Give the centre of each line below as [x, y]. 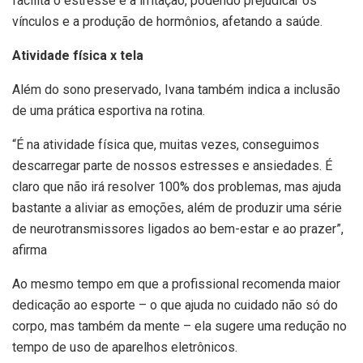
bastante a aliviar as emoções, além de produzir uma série [177, 207]
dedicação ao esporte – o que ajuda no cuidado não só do [175, 305]
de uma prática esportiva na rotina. [109, 110]
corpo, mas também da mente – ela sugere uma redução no [179, 326]
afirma [30, 250]
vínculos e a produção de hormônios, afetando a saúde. [167, 21]
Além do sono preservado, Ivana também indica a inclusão [176, 89]
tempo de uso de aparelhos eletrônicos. [125, 347]
